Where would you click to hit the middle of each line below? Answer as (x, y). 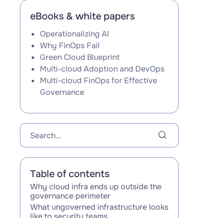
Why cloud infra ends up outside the (96, 187)
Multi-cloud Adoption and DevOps (102, 69)
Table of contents (70, 174)
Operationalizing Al (74, 34)
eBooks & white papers (82, 16)
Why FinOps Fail (70, 45)
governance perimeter (70, 196)
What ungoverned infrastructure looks (99, 207)
